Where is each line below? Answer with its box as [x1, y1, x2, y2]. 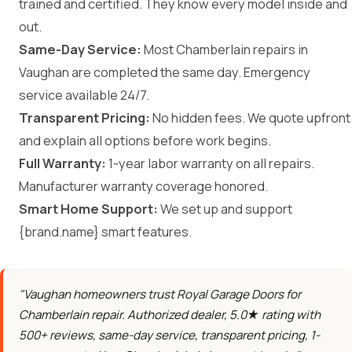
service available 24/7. [19, 86, 149, 104]
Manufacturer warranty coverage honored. [19, 178, 268, 195]
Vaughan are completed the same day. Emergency [19, 64, 310, 81]
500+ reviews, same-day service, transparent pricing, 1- [19, 327, 320, 343]
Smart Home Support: [19, 200, 158, 218]
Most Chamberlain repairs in [141, 41, 308, 58]
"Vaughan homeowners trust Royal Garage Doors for [19, 286, 301, 302]
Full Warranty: [19, 155, 106, 172]
